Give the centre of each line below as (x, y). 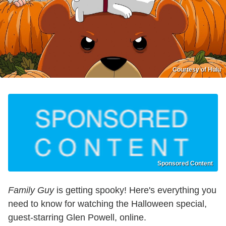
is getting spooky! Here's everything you (135, 190)
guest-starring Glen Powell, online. (77, 217)
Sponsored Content (185, 163)
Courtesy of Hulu (197, 70)
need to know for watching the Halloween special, (107, 204)
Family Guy (31, 190)
